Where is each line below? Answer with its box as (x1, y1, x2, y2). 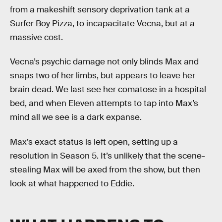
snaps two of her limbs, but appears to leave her (10, 70, 195, 81)
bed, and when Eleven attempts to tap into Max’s (10, 98, 198, 109)
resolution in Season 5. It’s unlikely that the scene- (10, 150, 205, 161)
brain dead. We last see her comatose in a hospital (10, 84, 206, 95)
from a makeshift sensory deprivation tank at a (10, 4, 190, 15)
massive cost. (10, 32, 63, 43)
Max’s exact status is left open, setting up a (10, 136, 178, 147)
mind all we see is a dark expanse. (10, 112, 142, 123)
